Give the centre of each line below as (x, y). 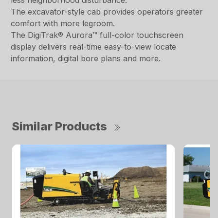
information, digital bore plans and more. (86, 59)
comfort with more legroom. (63, 24)
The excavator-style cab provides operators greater (107, 12)
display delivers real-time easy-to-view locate (94, 47)
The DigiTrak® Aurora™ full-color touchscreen (97, 35)
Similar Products (59, 127)
